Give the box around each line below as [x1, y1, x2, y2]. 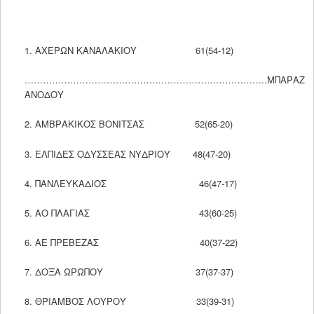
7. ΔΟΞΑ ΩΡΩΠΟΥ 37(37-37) [24, 265, 233, 279]
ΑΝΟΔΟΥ [24, 88, 64, 102]
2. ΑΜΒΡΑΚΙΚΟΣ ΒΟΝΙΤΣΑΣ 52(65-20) [24, 117, 233, 131]
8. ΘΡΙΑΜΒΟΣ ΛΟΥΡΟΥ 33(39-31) [24, 294, 234, 308]
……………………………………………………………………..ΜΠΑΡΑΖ [24, 73, 305, 87]
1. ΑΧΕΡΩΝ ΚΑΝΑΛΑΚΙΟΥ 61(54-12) [24, 43, 233, 57]
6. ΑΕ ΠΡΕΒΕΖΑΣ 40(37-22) [24, 235, 238, 249]
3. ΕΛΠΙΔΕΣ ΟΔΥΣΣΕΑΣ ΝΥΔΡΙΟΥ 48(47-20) [24, 146, 231, 161]
